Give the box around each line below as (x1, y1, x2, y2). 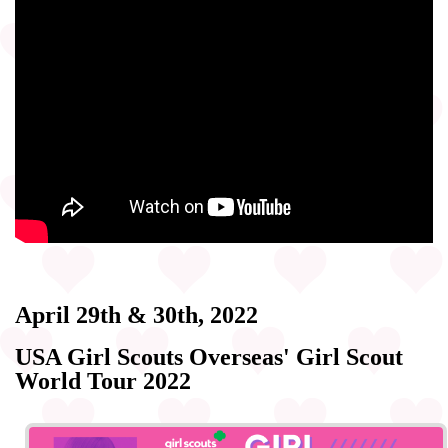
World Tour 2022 (15, 367, 191, 394)
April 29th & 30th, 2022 (15, 301, 258, 328)
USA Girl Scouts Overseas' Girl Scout (15, 343, 403, 370)
